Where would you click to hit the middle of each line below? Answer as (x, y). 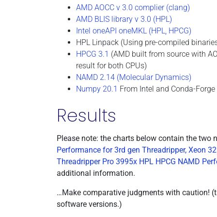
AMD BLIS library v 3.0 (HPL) (124, 19)
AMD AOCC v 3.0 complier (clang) (133, 8)
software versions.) (89, 204)
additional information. (96, 173)
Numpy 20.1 (97, 89)
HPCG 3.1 (93, 54)
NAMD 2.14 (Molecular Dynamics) (134, 77)
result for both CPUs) (111, 66)
